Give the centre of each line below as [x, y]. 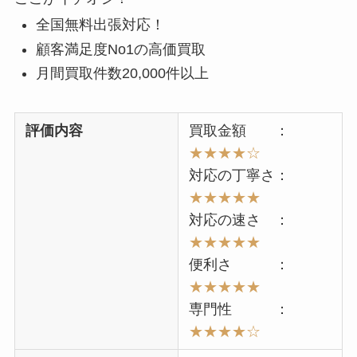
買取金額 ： [239, 131]
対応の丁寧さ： [239, 176]
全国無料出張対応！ [100, 25]
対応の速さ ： [239, 220]
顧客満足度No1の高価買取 [120, 49]
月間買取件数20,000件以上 [122, 74]
